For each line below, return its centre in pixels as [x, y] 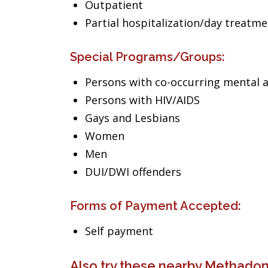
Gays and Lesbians [133, 118]
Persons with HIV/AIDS [142, 100]
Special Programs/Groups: [147, 57]
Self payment [119, 231]
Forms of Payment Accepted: [156, 206]
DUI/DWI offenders [133, 172]
